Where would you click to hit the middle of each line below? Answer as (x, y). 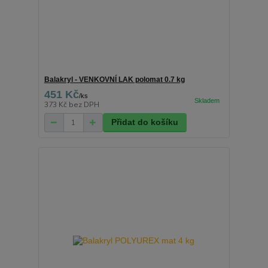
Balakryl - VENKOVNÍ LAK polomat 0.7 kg (114, 80)
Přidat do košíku (144, 122)
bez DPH (84, 105)
